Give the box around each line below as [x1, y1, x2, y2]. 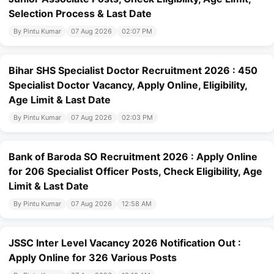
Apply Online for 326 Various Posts [9, 251, 177, 264]
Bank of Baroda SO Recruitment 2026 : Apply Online [9, 150, 257, 163]
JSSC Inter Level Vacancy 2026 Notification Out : [9, 237, 241, 250]
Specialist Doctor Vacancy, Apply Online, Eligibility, [9, 79, 247, 92]
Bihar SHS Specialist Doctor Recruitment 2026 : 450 [9, 64, 257, 77]
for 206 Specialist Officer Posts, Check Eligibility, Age [9, 165, 262, 178]
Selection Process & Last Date [9, 7, 152, 20]
